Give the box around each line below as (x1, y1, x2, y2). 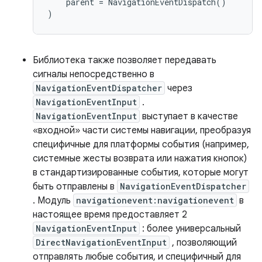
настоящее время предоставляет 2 (33, 209, 187, 220)
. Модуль (33, 195, 73, 206)
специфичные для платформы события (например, (33, 139, 249, 150)
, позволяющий (170, 237, 237, 249)
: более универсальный (140, 223, 241, 235)
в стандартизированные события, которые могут (33, 167, 249, 178)
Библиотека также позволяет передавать (33, 54, 216, 66)
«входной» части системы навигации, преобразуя (33, 125, 251, 136)
